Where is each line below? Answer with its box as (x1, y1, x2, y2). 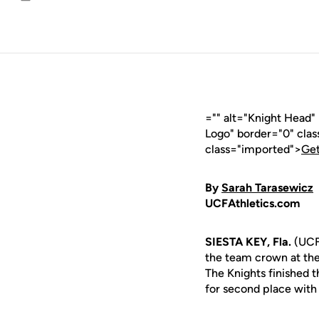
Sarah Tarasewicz (221, 181, 313, 194)
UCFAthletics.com (205, 197, 300, 210)
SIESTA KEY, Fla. (205, 235, 291, 249)
